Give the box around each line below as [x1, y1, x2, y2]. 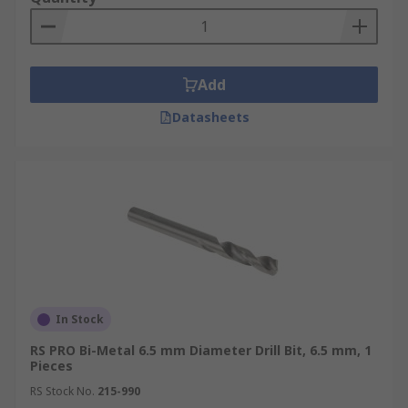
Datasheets [171, 108, 250, 126]
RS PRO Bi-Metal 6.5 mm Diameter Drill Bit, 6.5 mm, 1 [30, 342, 372, 359]
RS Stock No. [30, 383, 95, 399]
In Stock [56, 311, 104, 327]
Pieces [30, 357, 73, 374]
